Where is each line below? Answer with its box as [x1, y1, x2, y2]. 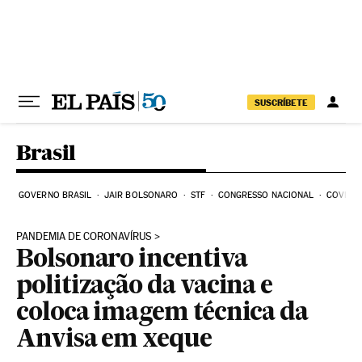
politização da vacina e [16, 275, 273, 299]
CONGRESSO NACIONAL [217, 190, 314, 200]
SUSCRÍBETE [255, 96, 308, 108]
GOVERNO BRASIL [19, 190, 92, 200]
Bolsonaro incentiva [16, 248, 247, 272]
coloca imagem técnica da [16, 301, 309, 326]
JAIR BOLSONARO [103, 190, 179, 200]
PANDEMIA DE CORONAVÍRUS [16, 230, 152, 242]
